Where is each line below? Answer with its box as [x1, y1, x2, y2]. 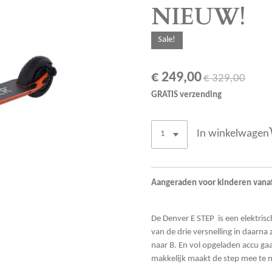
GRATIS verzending [151, 90, 222, 100]
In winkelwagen [197, 128, 270, 140]
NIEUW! [151, 1, 245, 33]
